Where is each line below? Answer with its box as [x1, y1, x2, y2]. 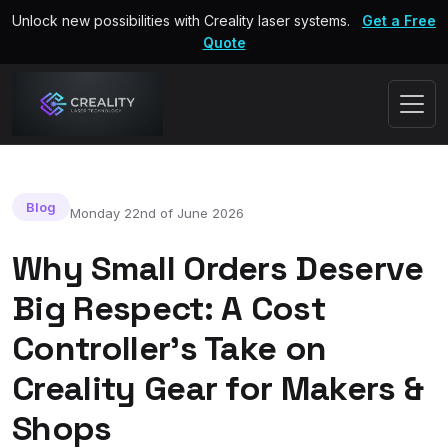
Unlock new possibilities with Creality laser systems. [12, 12, 350, 29]
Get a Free [362, 12, 436, 29]
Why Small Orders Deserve [12, 246, 424, 290]
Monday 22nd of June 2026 [70, 204, 244, 221]
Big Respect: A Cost [12, 286, 326, 330]
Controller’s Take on [12, 326, 327, 370]
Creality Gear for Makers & [12, 366, 424, 410]
